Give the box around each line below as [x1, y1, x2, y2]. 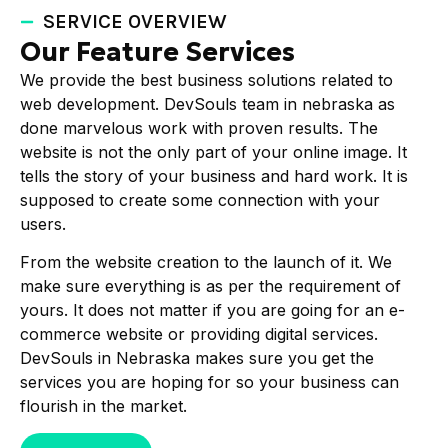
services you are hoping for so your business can [20, 372, 399, 393]
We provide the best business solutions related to [20, 69, 393, 90]
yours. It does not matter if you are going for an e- [20, 300, 405, 321]
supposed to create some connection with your [20, 189, 380, 210]
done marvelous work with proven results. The [20, 117, 378, 138]
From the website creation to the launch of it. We [20, 252, 392, 273]
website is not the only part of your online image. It [20, 141, 407, 162]
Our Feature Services [20, 35, 295, 68]
